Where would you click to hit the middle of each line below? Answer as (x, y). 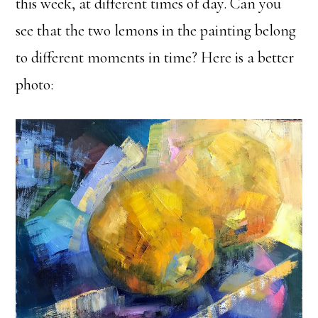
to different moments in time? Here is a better (155, 57)
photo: (35, 84)
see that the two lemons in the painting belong (156, 30)
